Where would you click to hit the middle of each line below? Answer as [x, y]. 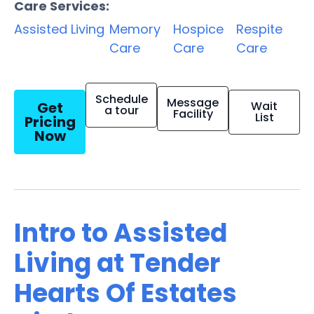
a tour [121, 110]
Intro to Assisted [121, 233]
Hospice [198, 29]
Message [193, 102]
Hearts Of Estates [125, 293]
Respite [260, 29]
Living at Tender [117, 263]
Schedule [121, 99]
